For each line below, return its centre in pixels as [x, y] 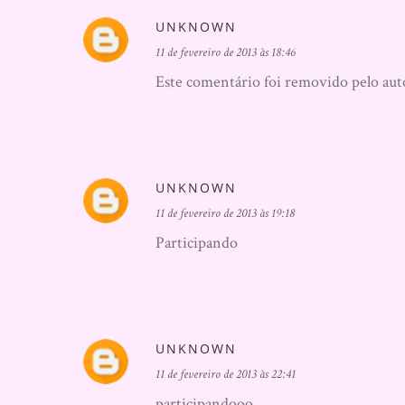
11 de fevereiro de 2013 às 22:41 [226, 374]
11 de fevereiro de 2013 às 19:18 [225, 213]
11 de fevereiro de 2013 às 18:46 [226, 52]
